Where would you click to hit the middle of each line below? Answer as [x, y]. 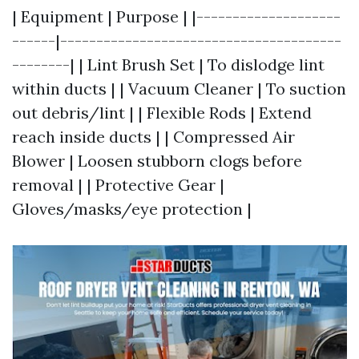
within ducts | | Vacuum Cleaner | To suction [179, 89]
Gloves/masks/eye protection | [132, 209]
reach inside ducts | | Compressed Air [153, 137]
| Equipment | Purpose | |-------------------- [176, 16]
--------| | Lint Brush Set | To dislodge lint [168, 65]
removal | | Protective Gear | [118, 185]
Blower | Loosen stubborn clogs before [157, 161]
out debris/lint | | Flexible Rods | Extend [162, 113]
